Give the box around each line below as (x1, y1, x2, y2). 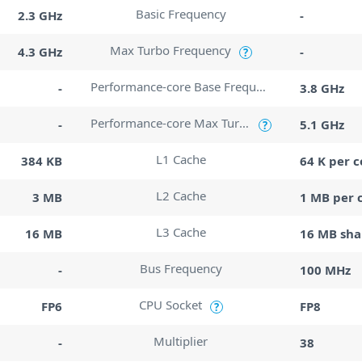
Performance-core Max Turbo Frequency (239, 115, 250, 131)
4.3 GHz (18, 43, 63, 60)
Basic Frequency (135, 6, 226, 22)
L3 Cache (155, 224, 206, 240)
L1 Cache (155, 151, 206, 167)
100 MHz (299, 261, 351, 278)
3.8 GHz (299, 79, 344, 96)
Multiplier (154, 333, 208, 349)
